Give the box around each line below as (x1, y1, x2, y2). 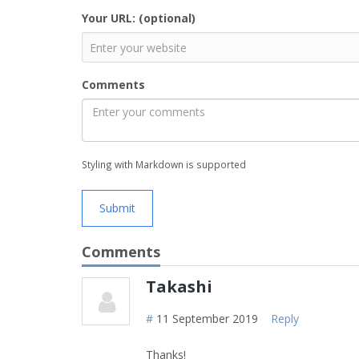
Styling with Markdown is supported (82, 158, 246, 171)
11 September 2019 (156, 311, 258, 326)
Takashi (146, 276, 212, 297)
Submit (99, 200, 135, 216)
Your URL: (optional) (82, 10, 196, 26)
